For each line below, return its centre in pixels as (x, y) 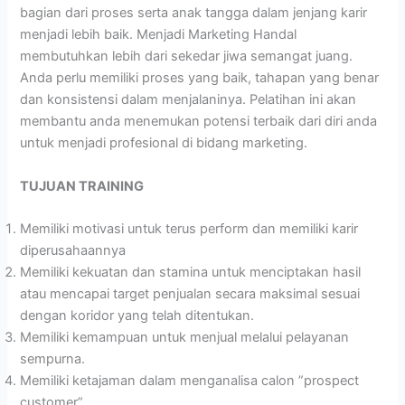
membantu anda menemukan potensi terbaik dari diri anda (199, 122)
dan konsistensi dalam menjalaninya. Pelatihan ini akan (188, 100)
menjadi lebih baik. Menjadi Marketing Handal (159, 35)
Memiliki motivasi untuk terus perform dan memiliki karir (189, 229)
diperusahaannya (73, 250)
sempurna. (53, 359)
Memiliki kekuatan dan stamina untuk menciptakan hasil (191, 272)
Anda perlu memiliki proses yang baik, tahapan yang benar (200, 78)
